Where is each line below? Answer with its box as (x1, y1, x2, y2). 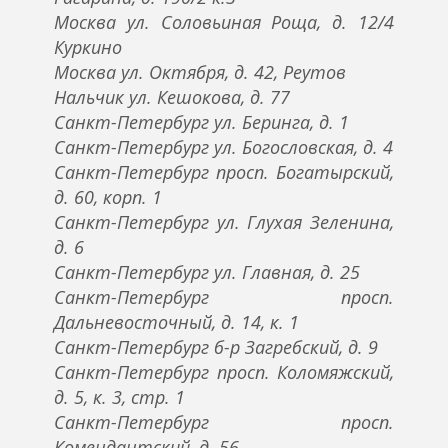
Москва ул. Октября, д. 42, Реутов (54, 60, 346, 85)
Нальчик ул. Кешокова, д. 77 (54, 85, 290, 110)
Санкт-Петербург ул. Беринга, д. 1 (54, 110, 349, 135)
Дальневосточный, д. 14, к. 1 (54, 310, 299, 335)
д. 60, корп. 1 (54, 185, 162, 210)
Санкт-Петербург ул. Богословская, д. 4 (54, 135, 393, 160)
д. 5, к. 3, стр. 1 (54, 385, 185, 410)
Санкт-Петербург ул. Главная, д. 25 (54, 260, 360, 285)
